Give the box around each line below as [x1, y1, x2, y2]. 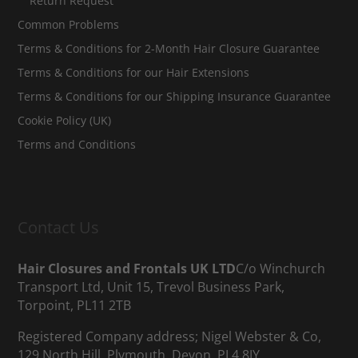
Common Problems [18, 16, 120, 32]
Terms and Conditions [18, 136, 137, 152]
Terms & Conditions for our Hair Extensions [18, 64, 250, 80]
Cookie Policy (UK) [18, 112, 112, 128]
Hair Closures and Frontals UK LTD [18, 260, 237, 278]
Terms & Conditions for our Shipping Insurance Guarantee [18, 88, 332, 104]
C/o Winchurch [236, 260, 326, 278]
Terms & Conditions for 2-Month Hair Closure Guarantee [18, 40, 320, 56]
